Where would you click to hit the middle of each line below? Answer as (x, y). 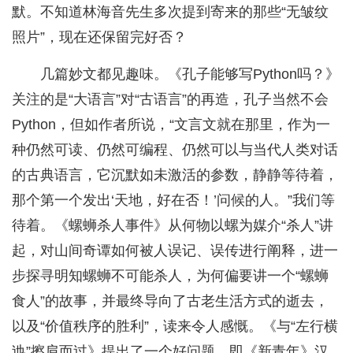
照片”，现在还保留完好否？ (99, 37)
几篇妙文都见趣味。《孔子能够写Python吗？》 (190, 74)
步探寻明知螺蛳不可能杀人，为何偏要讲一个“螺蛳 (170, 276)
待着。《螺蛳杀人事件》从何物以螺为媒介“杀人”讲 (173, 226)
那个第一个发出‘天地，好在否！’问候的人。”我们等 (173, 201)
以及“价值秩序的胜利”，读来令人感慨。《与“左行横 (175, 327)
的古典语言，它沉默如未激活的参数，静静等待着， (175, 175)
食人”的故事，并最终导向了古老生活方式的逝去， (170, 301)
